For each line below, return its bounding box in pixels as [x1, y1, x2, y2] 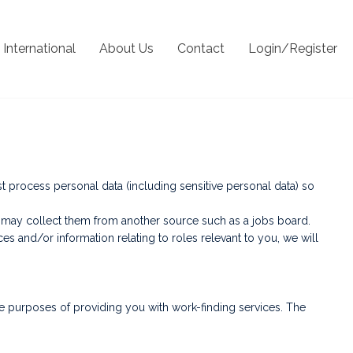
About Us [99, 41, 154, 56]
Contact [177, 41, 225, 56]
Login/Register [248, 41, 337, 56]
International [3, 41, 76, 56]
